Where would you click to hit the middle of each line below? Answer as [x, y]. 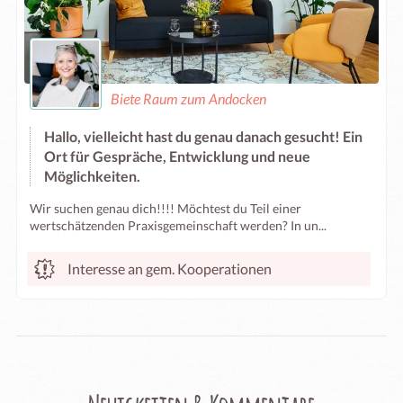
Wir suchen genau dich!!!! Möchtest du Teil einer [166, 208]
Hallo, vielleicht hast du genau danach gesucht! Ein [203, 136]
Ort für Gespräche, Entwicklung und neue [177, 156]
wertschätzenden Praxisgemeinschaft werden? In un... [178, 225]
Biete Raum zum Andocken [188, 99]
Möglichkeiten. [92, 176]
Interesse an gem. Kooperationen [170, 269]
